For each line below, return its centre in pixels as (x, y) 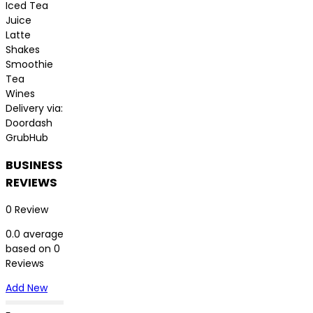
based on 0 (33, 249)
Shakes (23, 49)
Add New (27, 288)
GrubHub (27, 137)
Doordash (29, 123)
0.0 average (35, 234)
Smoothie (29, 64)
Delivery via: (34, 108)
